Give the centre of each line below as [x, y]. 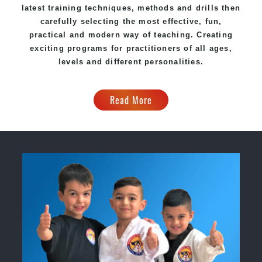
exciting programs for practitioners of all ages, [131, 48]
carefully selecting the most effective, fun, [131, 21]
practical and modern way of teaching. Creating [131, 35]
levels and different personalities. [131, 61]
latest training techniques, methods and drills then [131, 8]
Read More [131, 100]
